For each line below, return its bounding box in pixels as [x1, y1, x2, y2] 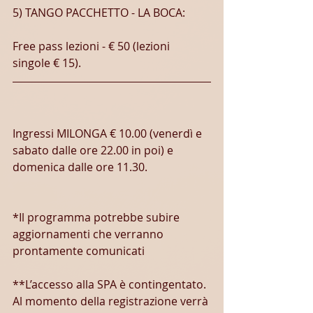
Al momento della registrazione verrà [13, 293, 211, 309]
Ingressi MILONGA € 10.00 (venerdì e [13, 126, 205, 141]
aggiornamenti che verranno [13, 226, 166, 242]
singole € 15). [13, 55, 81, 71]
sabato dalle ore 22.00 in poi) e [13, 143, 176, 158]
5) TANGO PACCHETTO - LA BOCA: [13, 5, 185, 20]
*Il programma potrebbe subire [13, 210, 182, 225]
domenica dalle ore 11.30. [13, 159, 147, 175]
